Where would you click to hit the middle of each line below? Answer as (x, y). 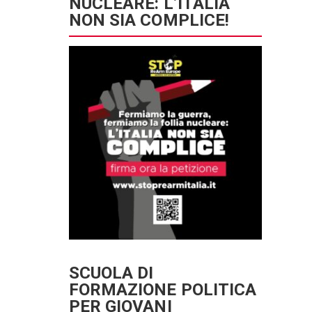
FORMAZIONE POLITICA (163, 289)
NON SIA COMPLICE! (149, 20)
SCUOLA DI (111, 273)
